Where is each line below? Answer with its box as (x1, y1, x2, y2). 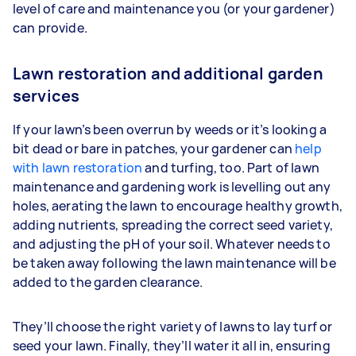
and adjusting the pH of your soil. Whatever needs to (13, 235, 331, 253)
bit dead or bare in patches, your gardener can (13, 140, 296, 157)
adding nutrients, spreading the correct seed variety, (13, 216, 333, 234)
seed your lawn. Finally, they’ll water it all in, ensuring (13, 337, 331, 354)
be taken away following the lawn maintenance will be (13, 254, 336, 272)
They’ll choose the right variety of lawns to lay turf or (13, 318, 333, 335)
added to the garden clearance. (13, 273, 206, 291)
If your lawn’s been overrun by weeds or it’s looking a (13, 121, 327, 138)
